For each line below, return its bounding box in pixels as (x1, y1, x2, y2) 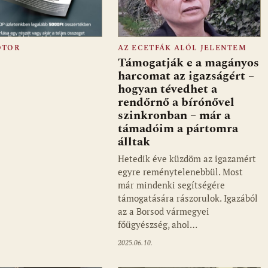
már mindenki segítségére (117, 179, 225, 191)
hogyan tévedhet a (117, 80, 217, 99)
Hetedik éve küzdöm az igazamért (117, 153, 256, 165)
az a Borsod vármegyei (117, 205, 209, 218)
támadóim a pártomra (117, 120, 238, 138)
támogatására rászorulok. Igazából (117, 192, 258, 205)
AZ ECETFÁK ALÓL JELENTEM (117, 43, 247, 54)
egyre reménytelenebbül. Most (117, 166, 243, 178)
